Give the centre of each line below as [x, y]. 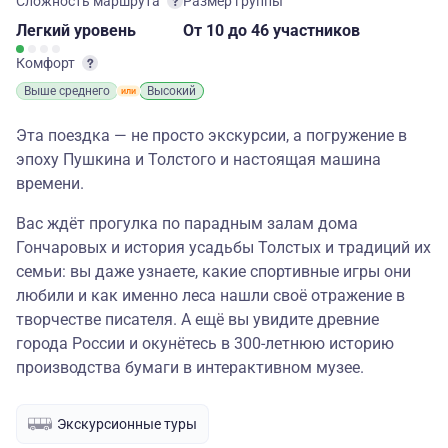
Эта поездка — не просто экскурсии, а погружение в [211, 135]
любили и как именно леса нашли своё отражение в [210, 295]
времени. [52, 183]
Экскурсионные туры [127, 423]
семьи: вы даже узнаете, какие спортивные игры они [213, 271]
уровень [105, 30]
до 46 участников [294, 30]
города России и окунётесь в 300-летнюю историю [205, 343]
